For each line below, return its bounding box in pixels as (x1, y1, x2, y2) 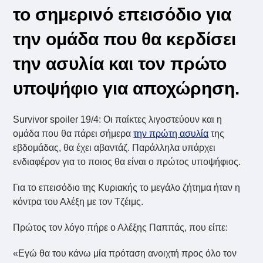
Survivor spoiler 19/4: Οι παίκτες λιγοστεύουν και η (13, 114, 222, 125)
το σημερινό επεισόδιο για (13, 5, 232, 25)
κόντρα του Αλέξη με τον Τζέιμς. (13, 197, 144, 207)
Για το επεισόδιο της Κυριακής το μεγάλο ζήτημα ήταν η (13, 183, 241, 193)
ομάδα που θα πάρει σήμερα (13, 129, 134, 139)
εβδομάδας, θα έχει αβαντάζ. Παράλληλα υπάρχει (13, 143, 216, 153)
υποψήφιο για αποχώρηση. (13, 79, 240, 99)
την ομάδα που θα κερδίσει (13, 29, 237, 49)
